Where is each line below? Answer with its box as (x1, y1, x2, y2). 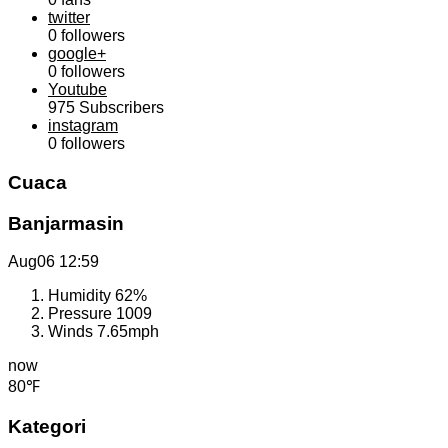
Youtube (48, 81, 107, 99)
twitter (48, 9, 90, 27)
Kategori (8, 416, 86, 437)
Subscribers (75, 99, 164, 117)
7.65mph (97, 323, 159, 341)
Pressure (48, 305, 116, 323)
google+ (48, 45, 106, 63)
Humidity (48, 287, 115, 305)
